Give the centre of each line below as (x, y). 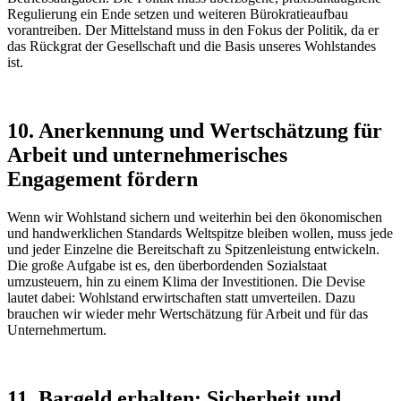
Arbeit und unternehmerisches (147, 155)
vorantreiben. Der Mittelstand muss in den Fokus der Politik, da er (193, 30)
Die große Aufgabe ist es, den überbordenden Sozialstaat (167, 265)
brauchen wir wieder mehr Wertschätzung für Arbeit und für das (188, 313)
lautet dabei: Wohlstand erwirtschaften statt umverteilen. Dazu (181, 297)
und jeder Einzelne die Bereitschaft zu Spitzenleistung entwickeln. (193, 249)
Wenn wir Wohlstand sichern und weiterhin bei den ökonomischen (195, 217)
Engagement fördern (102, 179)
